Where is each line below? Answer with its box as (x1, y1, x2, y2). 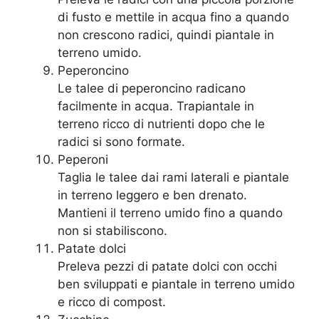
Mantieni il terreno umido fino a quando (58, 206, 283, 221)
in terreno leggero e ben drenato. (58, 188, 247, 203)
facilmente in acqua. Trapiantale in (58, 99, 254, 114)
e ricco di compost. (58, 295, 166, 310)
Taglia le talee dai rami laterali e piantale (58, 170, 289, 185)
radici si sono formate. (58, 135, 185, 150)
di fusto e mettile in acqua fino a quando (58, 10, 289, 25)
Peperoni (58, 152, 108, 167)
